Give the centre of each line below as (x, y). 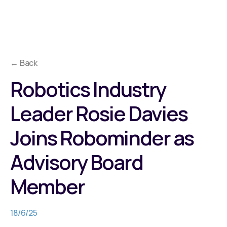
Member (47, 186)
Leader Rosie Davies (99, 113)
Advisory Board (77, 162)
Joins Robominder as (102, 138)
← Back (24, 63)
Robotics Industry (88, 89)
